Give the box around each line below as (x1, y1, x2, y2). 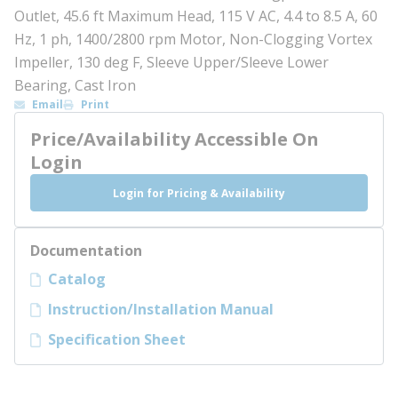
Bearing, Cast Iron (14, 76, 136, 95)
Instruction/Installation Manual (48, 299, 274, 319)
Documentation (30, 241, 142, 260)
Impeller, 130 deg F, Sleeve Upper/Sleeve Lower (14, 52, 329, 72)
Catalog (48, 269, 106, 289)
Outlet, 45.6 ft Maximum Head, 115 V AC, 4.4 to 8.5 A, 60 (14, 6, 378, 26)
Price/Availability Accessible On (30, 127, 319, 151)
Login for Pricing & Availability (113, 185, 285, 201)
